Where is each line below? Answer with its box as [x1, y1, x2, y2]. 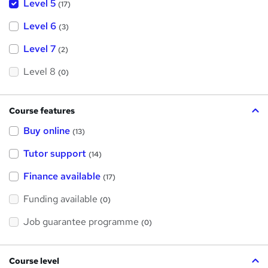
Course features [9, 105, 75, 117]
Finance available [23, 170, 100, 183]
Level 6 [23, 20, 56, 33]
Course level [9, 255, 59, 267]
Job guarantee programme [23, 215, 139, 229]
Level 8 [23, 65, 56, 78]
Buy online [23, 124, 70, 138]
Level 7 [23, 42, 56, 56]
